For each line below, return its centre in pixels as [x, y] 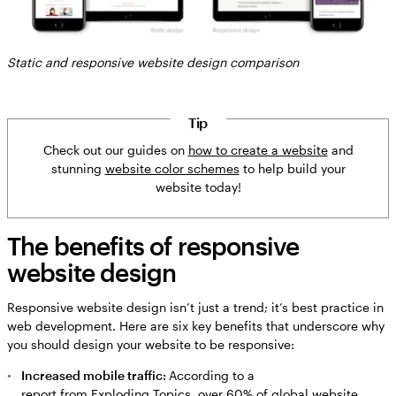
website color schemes [172, 168]
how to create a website [258, 149]
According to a [212, 375]
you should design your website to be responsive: [151, 344]
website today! [198, 187]
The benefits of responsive [153, 245]
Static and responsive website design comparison [153, 62]
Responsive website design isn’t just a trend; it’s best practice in [195, 307]
